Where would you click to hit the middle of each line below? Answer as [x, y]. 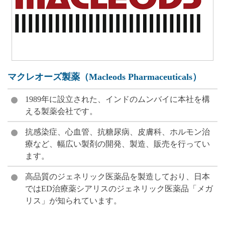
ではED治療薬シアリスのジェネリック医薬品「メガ [119, 188]
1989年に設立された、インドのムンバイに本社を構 [118, 99]
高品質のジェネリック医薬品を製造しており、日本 [118, 176]
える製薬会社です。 [61, 111]
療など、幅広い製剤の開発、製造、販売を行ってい [118, 144]
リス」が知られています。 [73, 200]
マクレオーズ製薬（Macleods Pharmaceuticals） [104, 77]
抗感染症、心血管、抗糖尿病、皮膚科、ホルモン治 [118, 132]
